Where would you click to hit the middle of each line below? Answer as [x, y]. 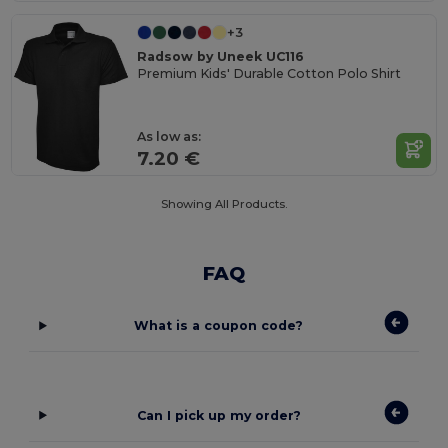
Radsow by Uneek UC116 [221, 57]
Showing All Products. [224, 204]
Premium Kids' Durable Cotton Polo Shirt [269, 73]
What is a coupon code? [219, 326]
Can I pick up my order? [218, 415]
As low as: [169, 136]
